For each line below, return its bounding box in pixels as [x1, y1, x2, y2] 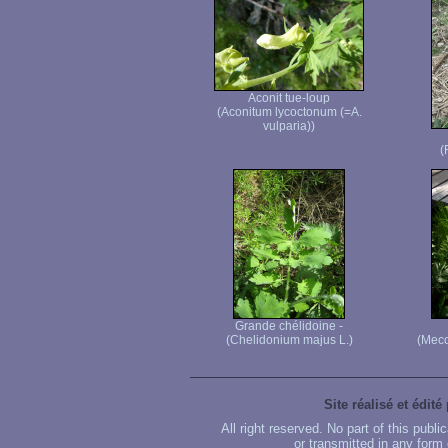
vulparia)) [263, 119, 315, 133]
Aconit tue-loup [248, 91, 330, 105]
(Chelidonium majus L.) [225, 333, 353, 347]
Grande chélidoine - [235, 319, 343, 333]
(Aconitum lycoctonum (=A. [216, 105, 362, 119]
